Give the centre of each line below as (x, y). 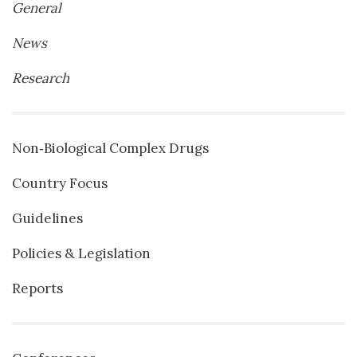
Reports (37, 288)
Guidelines (47, 218)
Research (41, 78)
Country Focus (60, 183)
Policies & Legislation (81, 253)
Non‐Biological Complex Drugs (110, 148)
